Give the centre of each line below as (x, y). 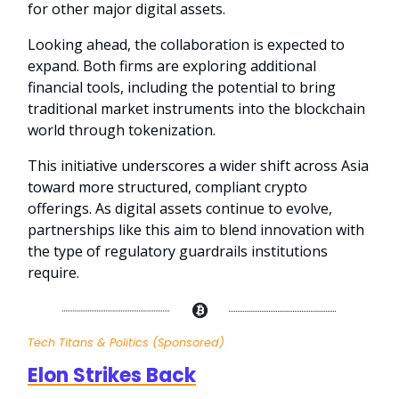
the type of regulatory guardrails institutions (178, 252)
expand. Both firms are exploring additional (172, 66)
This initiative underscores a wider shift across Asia (198, 166)
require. (53, 273)
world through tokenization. (122, 130)
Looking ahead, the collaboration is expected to (186, 45)
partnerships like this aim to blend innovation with (196, 230)
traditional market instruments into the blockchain (196, 109)
